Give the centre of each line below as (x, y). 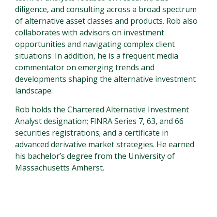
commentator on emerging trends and (85, 68)
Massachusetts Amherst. (60, 168)
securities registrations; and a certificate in (92, 133)
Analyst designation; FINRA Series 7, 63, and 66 (100, 121)
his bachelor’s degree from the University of (95, 156)
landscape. (34, 91)
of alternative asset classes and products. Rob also (107, 21)
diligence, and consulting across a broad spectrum (106, 9)
